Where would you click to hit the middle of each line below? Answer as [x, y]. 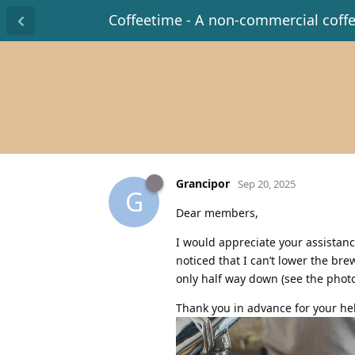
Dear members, [217, 212]
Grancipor [203, 183]
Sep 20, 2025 [267, 183]
